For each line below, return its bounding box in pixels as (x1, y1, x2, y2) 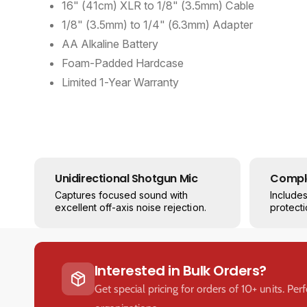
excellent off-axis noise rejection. (55, 201, 206, 214)
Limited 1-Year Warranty (62, 75, 180, 90)
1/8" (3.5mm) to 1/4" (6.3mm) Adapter (62, 18, 253, 32)
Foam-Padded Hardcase (62, 56, 184, 71)
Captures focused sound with (55, 189, 188, 201)
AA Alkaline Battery (62, 37, 159, 51)
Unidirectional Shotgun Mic (55, 171, 198, 187)
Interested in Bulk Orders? (94, 261, 267, 281)
